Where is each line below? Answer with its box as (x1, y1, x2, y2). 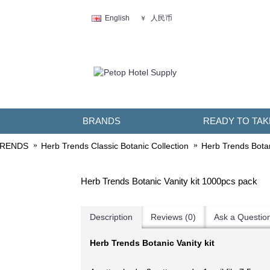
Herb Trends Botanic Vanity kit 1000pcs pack (81, 176, 257, 186)
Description (90, 212, 133, 222)
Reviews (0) (151, 212, 196, 222)
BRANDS (82, 116, 121, 126)
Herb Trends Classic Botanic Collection (41, 141, 189, 151)
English (105, 14, 130, 22)
